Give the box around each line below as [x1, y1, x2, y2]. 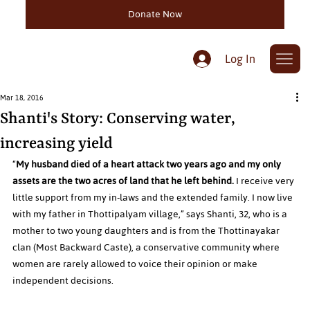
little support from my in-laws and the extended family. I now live [12, 188, 295, 208]
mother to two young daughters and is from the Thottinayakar [12, 221, 282, 241]
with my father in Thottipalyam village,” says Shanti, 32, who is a [12, 205, 289, 224]
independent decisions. [12, 271, 116, 291]
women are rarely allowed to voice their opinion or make [12, 255, 259, 274]
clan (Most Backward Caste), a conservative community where [12, 238, 282, 257]
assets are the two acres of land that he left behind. [12, 172, 236, 191]
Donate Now [128, 5, 182, 24]
